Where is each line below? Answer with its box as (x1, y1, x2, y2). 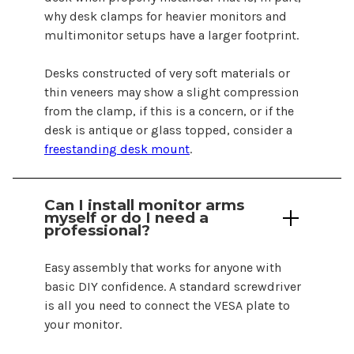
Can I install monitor (44, 196, 205, 215)
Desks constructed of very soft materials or (44, 65, 290, 81)
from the (44, 103, 96, 119)
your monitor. (44, 317, 122, 333)
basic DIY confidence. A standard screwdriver (44, 279, 301, 295)
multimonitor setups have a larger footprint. (44, 27, 299, 43)
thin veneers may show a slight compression (44, 84, 299, 100)
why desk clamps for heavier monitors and (44, 8, 287, 24)
